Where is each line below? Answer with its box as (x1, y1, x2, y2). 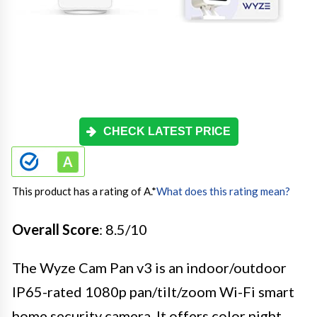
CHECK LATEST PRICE (103, 125, 231, 137)
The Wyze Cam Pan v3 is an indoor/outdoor (12, 258, 287, 276)
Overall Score (12, 220, 99, 238)
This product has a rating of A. (12, 184, 151, 197)
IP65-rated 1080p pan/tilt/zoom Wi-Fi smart (12, 282, 294, 300)
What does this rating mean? (156, 184, 290, 197)
